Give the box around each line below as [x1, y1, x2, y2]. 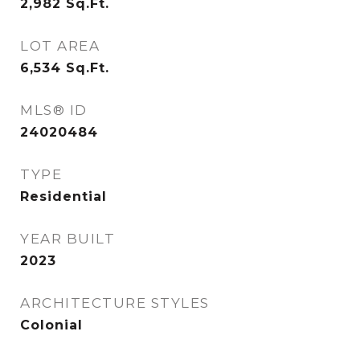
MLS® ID [20, 102, 88, 118]
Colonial [20, 317, 83, 333]
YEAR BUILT [20, 231, 115, 247]
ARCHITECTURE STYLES [20, 295, 210, 311]
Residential [20, 189, 107, 204]
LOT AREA [20, 38, 100, 54]
